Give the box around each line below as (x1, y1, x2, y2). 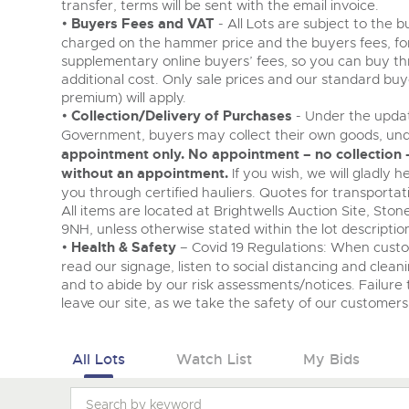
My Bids (303, 350, 360, 369)
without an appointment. (61, 165, 228, 183)
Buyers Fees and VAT (71, 16, 215, 33)
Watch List (176, 350, 252, 369)
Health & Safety (71, 239, 176, 257)
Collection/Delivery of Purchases (71, 108, 292, 125)
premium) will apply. (61, 89, 186, 106)
